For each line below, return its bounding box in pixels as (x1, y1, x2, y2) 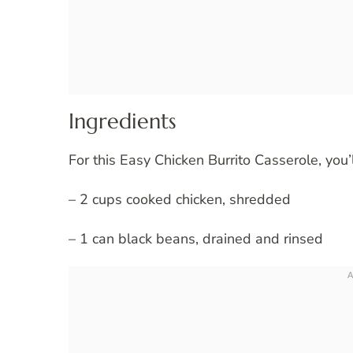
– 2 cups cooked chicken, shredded (69, 190, 291, 210)
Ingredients (69, 108, 176, 135)
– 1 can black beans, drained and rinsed (69, 229, 323, 249)
